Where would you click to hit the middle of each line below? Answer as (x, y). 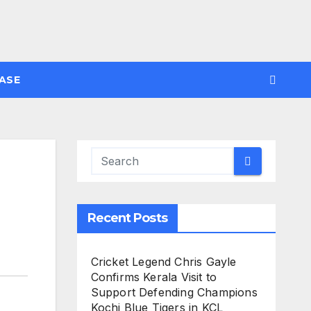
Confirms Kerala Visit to (154, 277)
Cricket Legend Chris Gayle (163, 262)
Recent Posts (127, 218)
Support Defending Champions (174, 292)
